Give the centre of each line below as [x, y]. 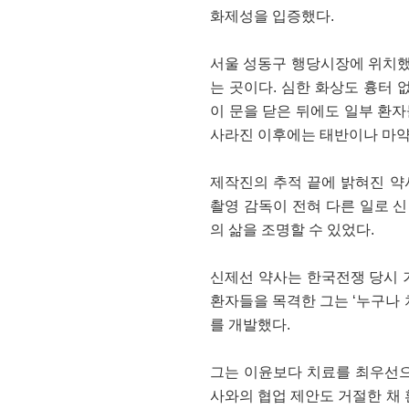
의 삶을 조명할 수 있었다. [292, 230]
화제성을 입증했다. [272, 16]
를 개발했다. [250, 325]
